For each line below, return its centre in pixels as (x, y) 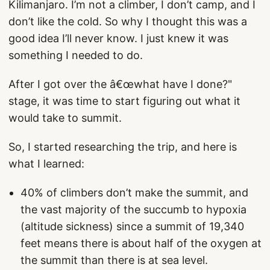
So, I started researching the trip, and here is (123, 147)
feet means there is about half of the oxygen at (141, 243)
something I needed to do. (76, 55)
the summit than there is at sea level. (114, 260)
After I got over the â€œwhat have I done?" (120, 84)
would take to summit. (65, 118)
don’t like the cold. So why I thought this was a (128, 21)
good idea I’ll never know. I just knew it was (118, 38)
